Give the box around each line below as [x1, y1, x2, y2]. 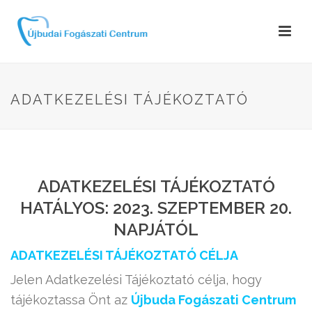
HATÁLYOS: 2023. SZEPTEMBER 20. [20, 198, 292, 218]
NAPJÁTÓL [114, 219, 198, 240]
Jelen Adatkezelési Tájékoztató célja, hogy [10, 272, 262, 287]
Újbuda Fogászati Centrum [131, 292, 296, 307]
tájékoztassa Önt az [10, 292, 131, 307]
